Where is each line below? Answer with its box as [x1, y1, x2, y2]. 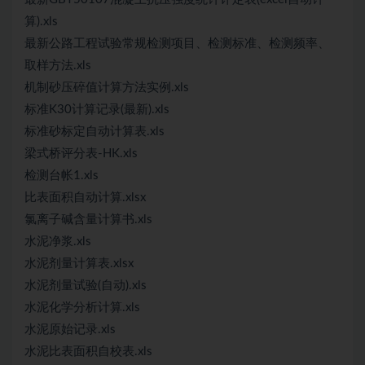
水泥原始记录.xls [24, 323, 116, 336]
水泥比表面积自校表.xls [24, 345, 152, 358]
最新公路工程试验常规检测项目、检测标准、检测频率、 [24, 37, 330, 50]
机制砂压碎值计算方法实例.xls [24, 81, 189, 94]
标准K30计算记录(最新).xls [24, 103, 169, 116]
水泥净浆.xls [24, 235, 91, 248]
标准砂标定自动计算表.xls [24, 125, 165, 138]
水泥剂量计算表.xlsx [24, 257, 134, 270]
